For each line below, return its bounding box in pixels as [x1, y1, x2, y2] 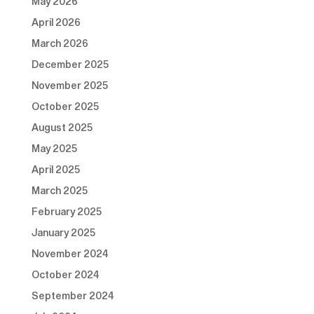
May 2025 [31, 142, 77, 155]
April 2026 [31, 16, 81, 29]
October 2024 [31, 268, 99, 281]
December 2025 [31, 58, 109, 71]
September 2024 [31, 289, 114, 302]
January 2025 [31, 226, 95, 239]
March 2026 [31, 37, 88, 50]
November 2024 [31, 247, 108, 260]
